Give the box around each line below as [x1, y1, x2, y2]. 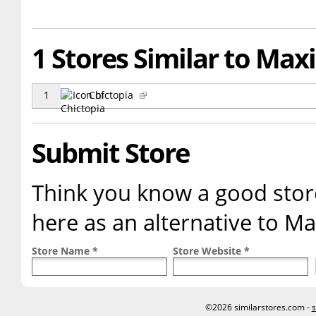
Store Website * [173, 244, 250, 258]
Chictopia [89, 88, 136, 102]
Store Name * [32, 244, 98, 258]
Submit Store [32, 134, 189, 171]
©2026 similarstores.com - [205, 301, 312, 314]
